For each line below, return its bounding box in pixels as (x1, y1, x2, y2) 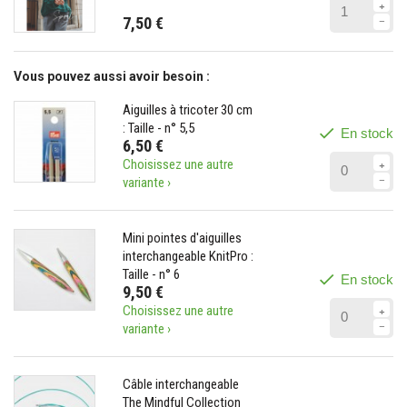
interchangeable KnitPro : (122, 247, 253, 264)
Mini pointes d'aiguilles (122, 229, 242, 246)
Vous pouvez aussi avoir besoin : (14, 68, 210, 84)
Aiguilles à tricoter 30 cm (122, 101, 253, 118)
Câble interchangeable (122, 375, 239, 392)
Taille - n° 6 (122, 265, 180, 283)
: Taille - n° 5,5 (122, 119, 194, 136)
